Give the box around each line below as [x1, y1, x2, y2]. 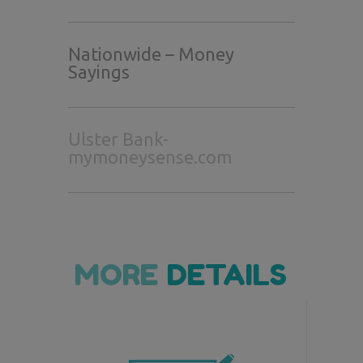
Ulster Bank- [68, 129, 169, 149]
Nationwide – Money [68, 44, 234, 64]
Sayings [68, 62, 130, 82]
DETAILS [167, 257, 287, 292]
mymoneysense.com [68, 147, 232, 167]
